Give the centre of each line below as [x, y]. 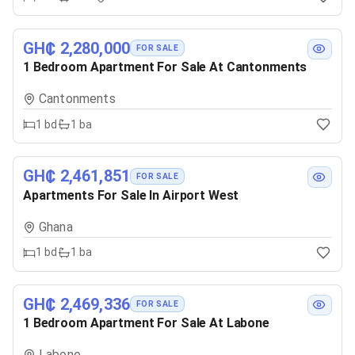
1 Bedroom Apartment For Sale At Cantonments [165, 67]
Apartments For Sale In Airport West [131, 195]
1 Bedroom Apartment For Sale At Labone [146, 323]
